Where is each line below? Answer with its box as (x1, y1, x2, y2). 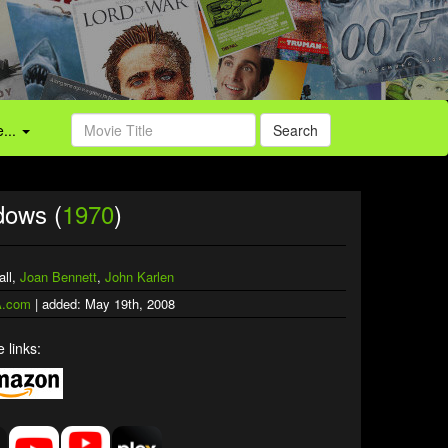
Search (273, 120, 318, 140)
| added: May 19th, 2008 (31, 294, 175, 313)
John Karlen (105, 267, 174, 286)
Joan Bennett (20, 267, 97, 286)
